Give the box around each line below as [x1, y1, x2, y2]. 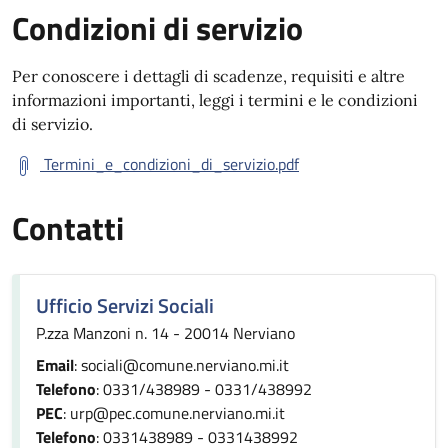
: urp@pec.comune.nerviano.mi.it [63, 401, 285, 425]
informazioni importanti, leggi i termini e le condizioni [12, 90, 418, 110]
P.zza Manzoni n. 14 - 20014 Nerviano [36, 321, 295, 345]
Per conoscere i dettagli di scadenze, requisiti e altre [12, 66, 405, 86]
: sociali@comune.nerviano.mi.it [74, 353, 289, 377]
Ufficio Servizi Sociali [36, 290, 214, 321]
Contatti [12, 204, 124, 252]
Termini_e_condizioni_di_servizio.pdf [44, 152, 299, 176]
